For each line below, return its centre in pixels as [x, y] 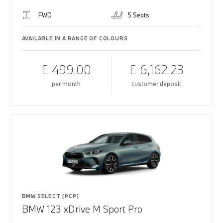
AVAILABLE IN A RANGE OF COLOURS [75, 38]
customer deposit [157, 84]
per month [66, 84]
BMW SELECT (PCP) [50, 196]
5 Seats [139, 15]
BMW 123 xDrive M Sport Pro [82, 209]
